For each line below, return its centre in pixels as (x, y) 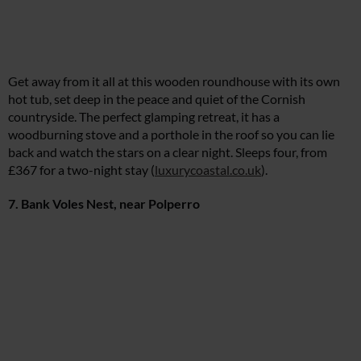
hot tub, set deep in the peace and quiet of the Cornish (157, 99)
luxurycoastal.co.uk (208, 170)
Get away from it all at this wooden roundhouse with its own (174, 81)
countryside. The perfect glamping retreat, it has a (144, 117)
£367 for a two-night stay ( (81, 170)
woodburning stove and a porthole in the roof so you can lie (171, 135)
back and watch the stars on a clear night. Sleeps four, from (168, 152)
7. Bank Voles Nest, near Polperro (105, 204)
